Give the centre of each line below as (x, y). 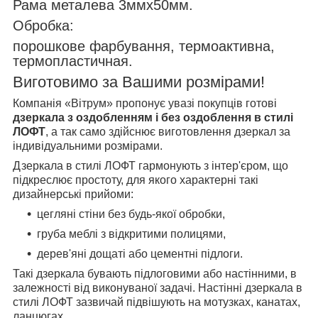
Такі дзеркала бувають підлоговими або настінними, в (155, 273)
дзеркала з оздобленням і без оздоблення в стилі (153, 117)
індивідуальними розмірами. (88, 146)
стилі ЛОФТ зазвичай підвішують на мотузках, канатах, (157, 302)
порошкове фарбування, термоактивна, (144, 46)
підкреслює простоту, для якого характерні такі (136, 180)
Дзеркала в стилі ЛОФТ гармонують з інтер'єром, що (150, 165)
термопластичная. (73, 61)
